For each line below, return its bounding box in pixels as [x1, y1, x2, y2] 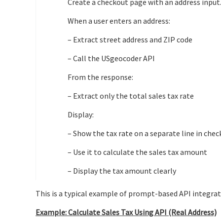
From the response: [68, 72, 133, 82]
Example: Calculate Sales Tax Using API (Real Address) [36, 207, 217, 217]
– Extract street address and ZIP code [68, 34, 192, 44]
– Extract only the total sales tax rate [68, 90, 194, 101]
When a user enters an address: [68, 15, 170, 26]
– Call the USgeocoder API [68, 53, 155, 63]
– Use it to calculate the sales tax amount [68, 147, 207, 157]
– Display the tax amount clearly [68, 165, 176, 176]
